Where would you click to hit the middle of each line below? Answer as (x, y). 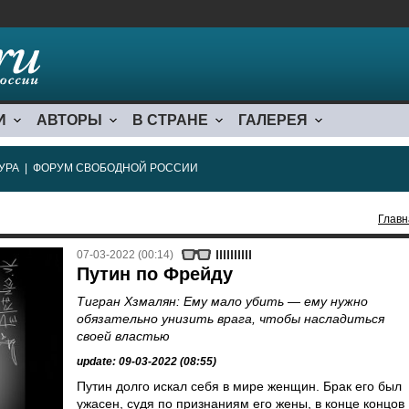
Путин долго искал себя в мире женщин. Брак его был (239, 386)
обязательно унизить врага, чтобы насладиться (231, 319)
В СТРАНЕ (170, 120)
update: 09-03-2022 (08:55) (147, 362)
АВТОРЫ (69, 120)
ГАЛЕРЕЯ (273, 120)
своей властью (123, 336)
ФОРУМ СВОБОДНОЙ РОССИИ (115, 168)
